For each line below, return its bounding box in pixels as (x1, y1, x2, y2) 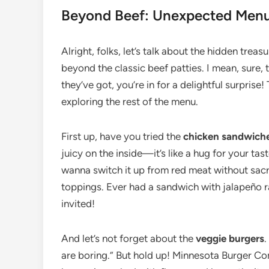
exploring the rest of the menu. (61, 95, 198, 107)
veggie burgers (196, 232, 264, 244)
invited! (61, 198, 95, 210)
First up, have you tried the (61, 130, 183, 142)
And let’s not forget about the (61, 232, 196, 244)
